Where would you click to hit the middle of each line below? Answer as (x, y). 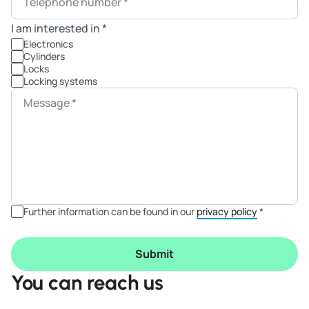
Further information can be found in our (110, 212)
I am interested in (57, 29)
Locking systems (60, 81)
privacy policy (227, 212)
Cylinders (44, 57)
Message (48, 103)
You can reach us (87, 283)
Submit (154, 254)
